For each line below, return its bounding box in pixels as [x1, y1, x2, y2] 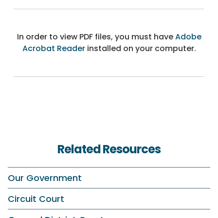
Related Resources [57, 141, 161, 157]
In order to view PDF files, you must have [17, 31, 175, 42]
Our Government [8, 171, 82, 184]
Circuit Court [8, 192, 64, 205]
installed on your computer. [85, 42, 196, 54]
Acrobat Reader [22, 42, 85, 54]
